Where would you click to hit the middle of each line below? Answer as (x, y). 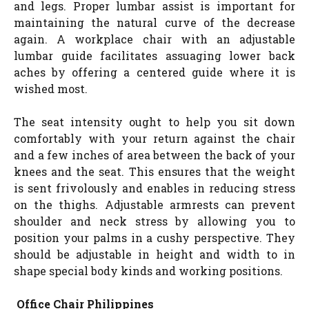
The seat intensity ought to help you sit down (154, 121)
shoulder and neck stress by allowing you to (154, 221)
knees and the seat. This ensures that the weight (154, 171)
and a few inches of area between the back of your (154, 154)
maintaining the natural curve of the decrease (154, 22)
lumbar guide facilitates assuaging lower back (154, 55)
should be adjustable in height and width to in (154, 254)
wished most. (51, 88)
